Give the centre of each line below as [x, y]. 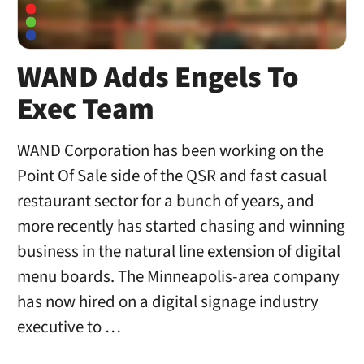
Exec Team [85, 109]
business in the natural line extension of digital [178, 252]
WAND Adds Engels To [158, 78]
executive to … [69, 327]
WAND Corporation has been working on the [170, 151]
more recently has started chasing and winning [181, 227]
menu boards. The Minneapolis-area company [178, 277]
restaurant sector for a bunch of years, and [165, 201]
